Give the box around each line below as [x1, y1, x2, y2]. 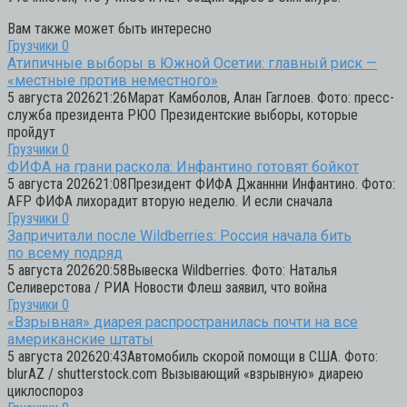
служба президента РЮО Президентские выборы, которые [7, 105, 358, 124]
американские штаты [7, 330, 154, 348]
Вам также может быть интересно [7, 19, 212, 37]
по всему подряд [7, 243, 123, 262]
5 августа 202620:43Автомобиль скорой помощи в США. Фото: [7, 347, 378, 365]
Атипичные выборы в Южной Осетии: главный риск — [7, 54, 377, 72]
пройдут [7, 123, 55, 141]
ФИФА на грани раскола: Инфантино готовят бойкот [7, 157, 359, 175]
